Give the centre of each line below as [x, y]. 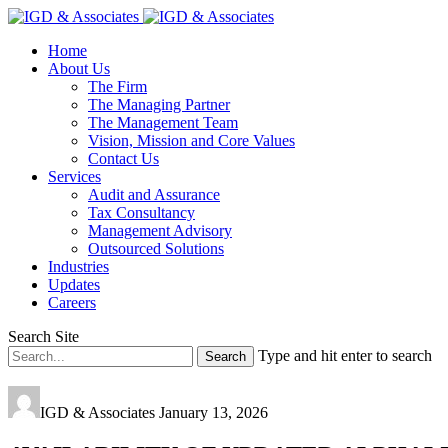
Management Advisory [160, 230]
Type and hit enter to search [345, 355]
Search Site [43, 336]
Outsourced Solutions [156, 248]
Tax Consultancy [141, 212]
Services [74, 176]
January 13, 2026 [213, 412]
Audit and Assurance [154, 194]
